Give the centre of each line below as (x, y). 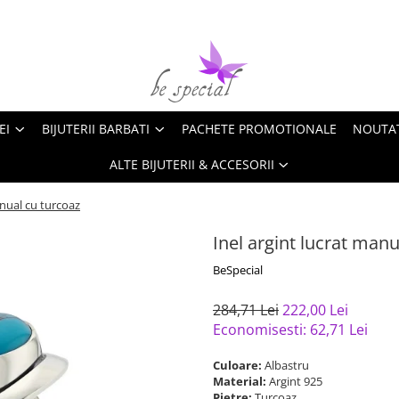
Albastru (288, 365)
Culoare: (239, 365)
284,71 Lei (246, 310)
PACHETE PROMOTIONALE (259, 129)
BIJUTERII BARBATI (96, 129)
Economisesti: (261, 330)
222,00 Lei (315, 310)
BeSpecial (238, 270)
